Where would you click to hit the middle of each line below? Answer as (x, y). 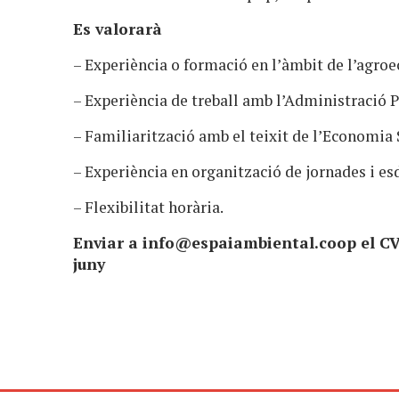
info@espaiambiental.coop (250, 242)
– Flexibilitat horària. (150, 207)
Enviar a (108, 242)
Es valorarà (120, 28)
